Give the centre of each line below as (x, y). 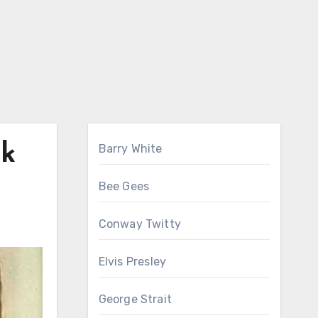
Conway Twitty (140, 224)
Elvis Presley (132, 262)
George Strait (135, 299)
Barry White (130, 149)
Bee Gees (124, 186)
